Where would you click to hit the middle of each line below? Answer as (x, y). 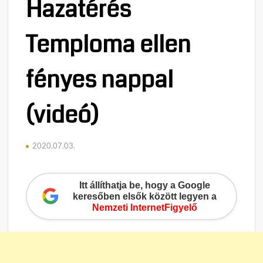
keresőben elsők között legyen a (144, 196)
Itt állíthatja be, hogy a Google (144, 185)
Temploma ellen (109, 44)
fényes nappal (100, 80)
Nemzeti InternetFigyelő (144, 207)
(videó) (63, 115)
